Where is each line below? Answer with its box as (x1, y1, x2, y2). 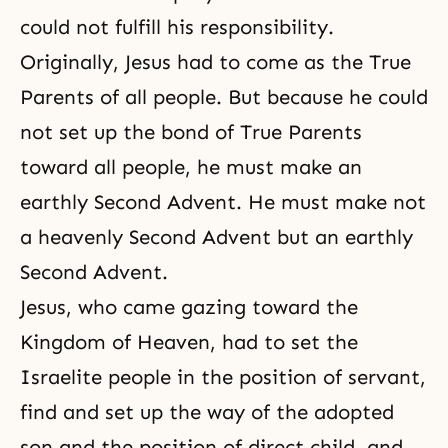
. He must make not (236, 189, 426, 214)
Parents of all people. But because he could (20, 84, 428, 109)
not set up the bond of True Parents (20, 119, 362, 144)
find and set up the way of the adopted (20, 399, 394, 424)
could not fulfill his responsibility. (20, 14, 334, 39)
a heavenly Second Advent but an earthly (20, 224, 413, 249)
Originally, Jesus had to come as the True (20, 49, 411, 74)
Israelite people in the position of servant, (20, 364, 426, 389)
